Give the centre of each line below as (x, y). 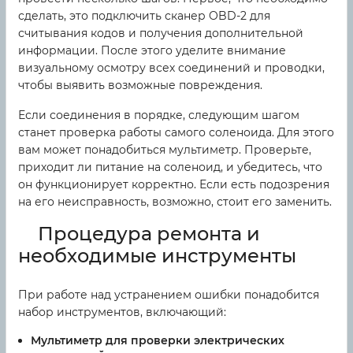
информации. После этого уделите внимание (152, 51)
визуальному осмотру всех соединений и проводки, (171, 68)
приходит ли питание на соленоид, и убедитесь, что (170, 167)
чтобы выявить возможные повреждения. (140, 85)
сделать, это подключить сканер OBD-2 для (144, 16)
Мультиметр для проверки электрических (158, 341)
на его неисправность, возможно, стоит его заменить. (175, 202)
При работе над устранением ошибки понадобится (169, 295)
